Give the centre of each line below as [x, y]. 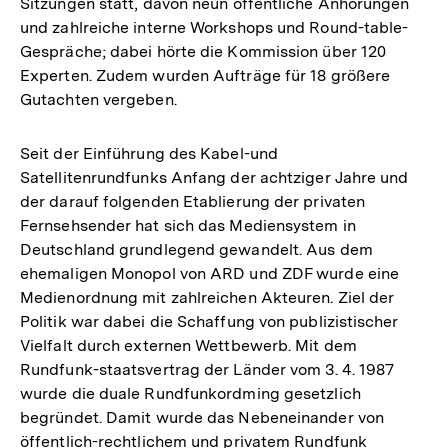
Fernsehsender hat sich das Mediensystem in [188, 225]
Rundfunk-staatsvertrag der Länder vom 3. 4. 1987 [207, 369]
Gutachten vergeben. [98, 99]
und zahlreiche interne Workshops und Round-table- [214, 27]
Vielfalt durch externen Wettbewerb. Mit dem [188, 345]
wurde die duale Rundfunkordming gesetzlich [190, 393]
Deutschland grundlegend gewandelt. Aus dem [196, 249]
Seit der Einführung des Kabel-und [149, 153]
